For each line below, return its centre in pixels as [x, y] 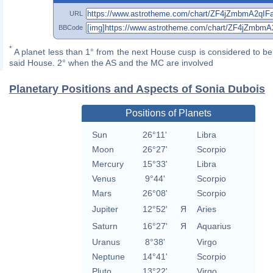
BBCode [71, 27]
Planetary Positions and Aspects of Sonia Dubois [137, 89]
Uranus [106, 242]
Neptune [108, 257]
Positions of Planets [168, 113]
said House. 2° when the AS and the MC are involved [111, 63]
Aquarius [214, 226]
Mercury [108, 164]
